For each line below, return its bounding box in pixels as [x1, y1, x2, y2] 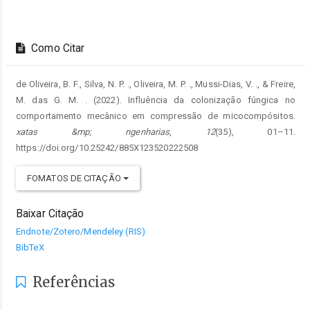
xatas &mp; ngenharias [16, 126, 170, 137]
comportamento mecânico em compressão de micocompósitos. [16, 110, 295, 121]
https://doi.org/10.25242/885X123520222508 [16, 142, 199, 153]
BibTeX [16, 241, 44, 253]
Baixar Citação [16, 207, 84, 220]
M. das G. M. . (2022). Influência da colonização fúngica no [16, 94, 295, 105]
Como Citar [28, 42, 85, 55]
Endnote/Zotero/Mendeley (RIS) [16, 226, 145, 237]
